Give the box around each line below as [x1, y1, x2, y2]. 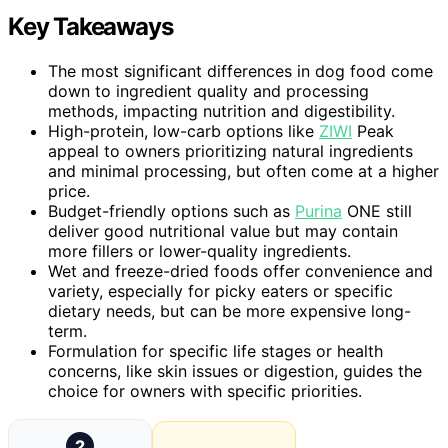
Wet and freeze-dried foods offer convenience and [48, 260, 433, 281]
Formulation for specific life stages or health [48, 340, 383, 361]
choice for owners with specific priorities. [48, 380, 362, 401]
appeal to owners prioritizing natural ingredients [48, 140, 413, 161]
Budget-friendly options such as [48, 200, 295, 221]
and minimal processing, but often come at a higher [48, 160, 439, 181]
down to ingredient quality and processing [48, 80, 369, 101]
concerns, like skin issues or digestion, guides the [48, 360, 422, 381]
